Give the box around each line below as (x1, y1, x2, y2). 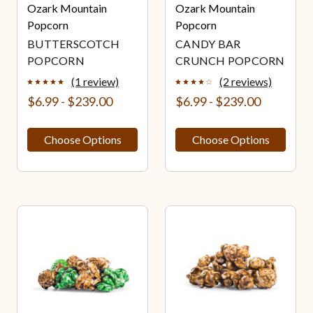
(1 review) (71, 75, 119, 88)
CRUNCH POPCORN (175, 54, 285, 67)
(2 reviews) (219, 75, 272, 88)
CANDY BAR (175, 37, 241, 50)
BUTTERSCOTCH (27, 37, 119, 50)
